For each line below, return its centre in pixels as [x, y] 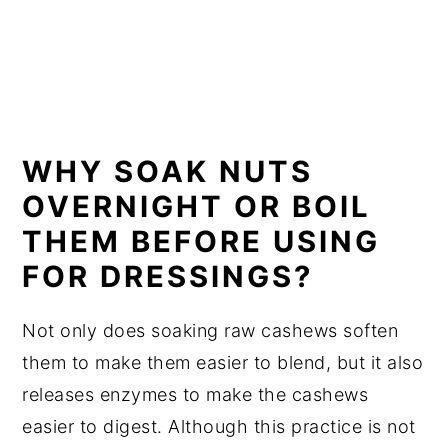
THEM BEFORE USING [201, 242]
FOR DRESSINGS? [168, 277]
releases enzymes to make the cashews [195, 395]
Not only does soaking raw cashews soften [210, 331]
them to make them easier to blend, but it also [223, 363]
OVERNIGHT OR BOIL [197, 207]
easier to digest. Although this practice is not [219, 427]
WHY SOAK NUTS [168, 172]
